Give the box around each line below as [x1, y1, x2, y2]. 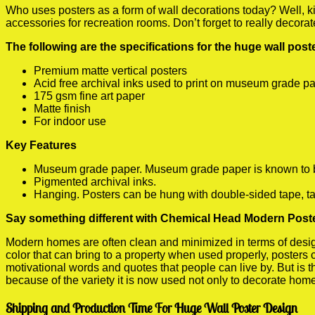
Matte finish [34, 102, 91, 115]
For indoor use [34, 115, 106, 127]
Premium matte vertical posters [34, 64, 187, 77]
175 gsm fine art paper [34, 89, 145, 102]
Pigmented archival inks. [34, 175, 156, 188]
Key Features [6, 139, 77, 151]
